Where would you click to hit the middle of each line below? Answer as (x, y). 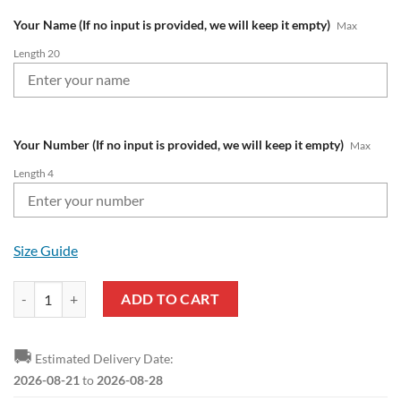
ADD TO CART (171, 299)
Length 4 (34, 174)
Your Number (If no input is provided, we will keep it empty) (179, 145)
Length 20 (37, 53)
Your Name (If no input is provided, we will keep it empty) (172, 25)
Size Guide (46, 251)
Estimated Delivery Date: (103, 358)
